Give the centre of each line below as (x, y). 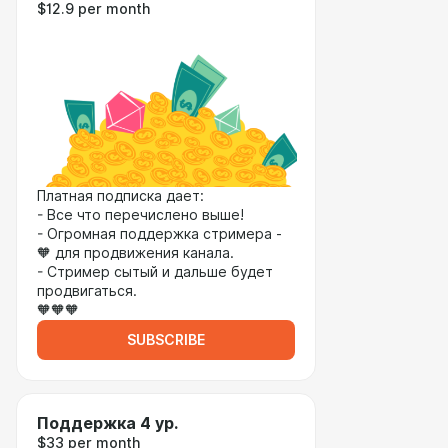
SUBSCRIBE (166, 340)
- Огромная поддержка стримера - (159, 234)
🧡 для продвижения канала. (135, 253)
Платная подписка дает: (120, 196)
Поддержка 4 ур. (107, 423)
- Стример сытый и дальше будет (155, 272)
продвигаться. (87, 291)
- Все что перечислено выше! (140, 215)
